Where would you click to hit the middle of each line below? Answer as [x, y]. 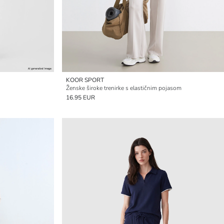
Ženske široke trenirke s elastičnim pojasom [124, 88]
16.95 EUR [80, 97]
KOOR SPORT [85, 80]
